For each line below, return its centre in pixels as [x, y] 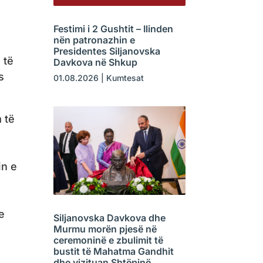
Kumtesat [125, 78]
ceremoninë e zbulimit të [108, 240]
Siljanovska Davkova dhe [109, 218]
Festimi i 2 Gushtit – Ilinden [113, 29]
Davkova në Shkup [95, 63]
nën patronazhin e [94, 40]
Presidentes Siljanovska [107, 51]
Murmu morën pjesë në [105, 229]
